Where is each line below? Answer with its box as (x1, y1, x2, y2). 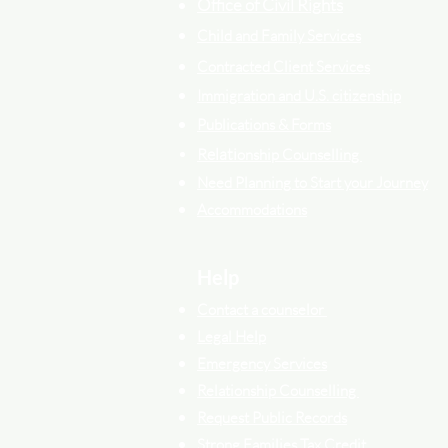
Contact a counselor (197, 299, 327, 319)
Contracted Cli (197, 56, 292, 76)
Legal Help (197, 326, 266, 346)
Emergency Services (197, 353, 327, 373)
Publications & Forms (197, 114, 331, 134)
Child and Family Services (197, 25, 361, 45)
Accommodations (197, 199, 307, 219)
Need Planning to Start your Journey (197, 172, 428, 192)
